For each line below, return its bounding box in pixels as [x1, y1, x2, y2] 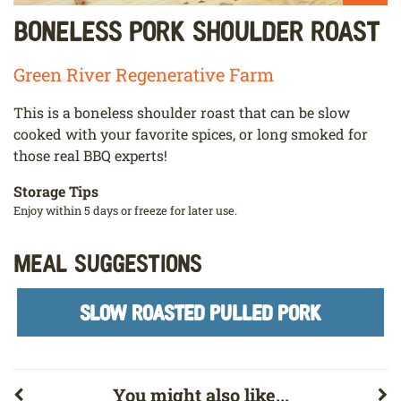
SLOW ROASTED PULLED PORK [80, 299, 321, 326]
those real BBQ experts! [13, 146, 167, 166]
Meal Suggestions [13, 247, 202, 278]
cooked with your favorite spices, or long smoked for [13, 124, 368, 144]
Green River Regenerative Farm [13, 63, 274, 87]
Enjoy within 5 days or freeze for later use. [13, 203, 237, 218]
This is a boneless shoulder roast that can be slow [13, 103, 350, 123]
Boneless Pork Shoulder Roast [13, 13, 380, 47]
